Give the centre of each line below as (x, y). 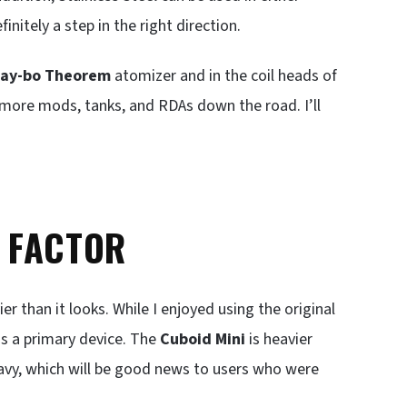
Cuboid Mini (203, 339)
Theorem (78, 75)
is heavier (279, 339)
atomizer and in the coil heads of (224, 75)
